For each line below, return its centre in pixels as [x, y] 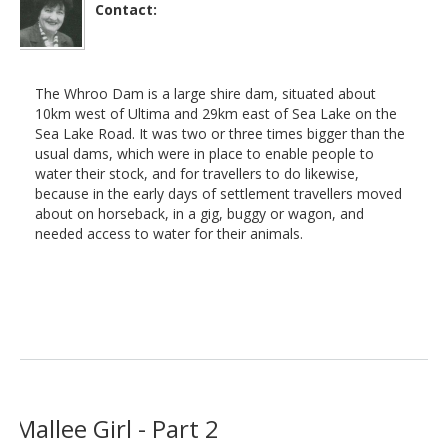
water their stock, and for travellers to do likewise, [197, 173]
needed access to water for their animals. [169, 233]
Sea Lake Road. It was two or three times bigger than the [220, 133]
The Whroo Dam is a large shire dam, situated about [205, 93]
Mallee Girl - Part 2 [117, 428]
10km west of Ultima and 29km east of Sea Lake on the [216, 113]
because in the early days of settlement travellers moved [218, 193]
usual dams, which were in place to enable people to [204, 153]
